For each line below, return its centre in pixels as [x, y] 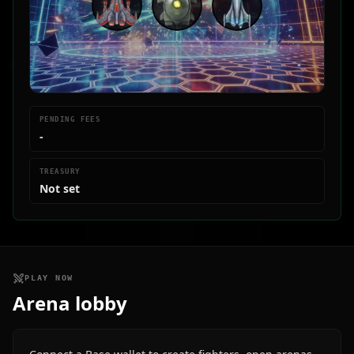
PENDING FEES [70, 119]
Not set [60, 188]
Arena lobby [70, 303]
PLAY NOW [49, 278]
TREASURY [60, 171]
